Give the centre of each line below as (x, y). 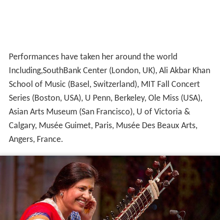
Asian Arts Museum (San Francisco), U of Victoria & (99, 112)
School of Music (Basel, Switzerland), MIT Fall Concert (104, 84)
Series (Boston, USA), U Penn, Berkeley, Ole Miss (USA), (105, 98)
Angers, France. (36, 139)
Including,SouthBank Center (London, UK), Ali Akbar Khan (109, 71)
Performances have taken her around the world (93, 57)
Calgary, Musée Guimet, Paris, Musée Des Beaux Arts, (103, 126)
